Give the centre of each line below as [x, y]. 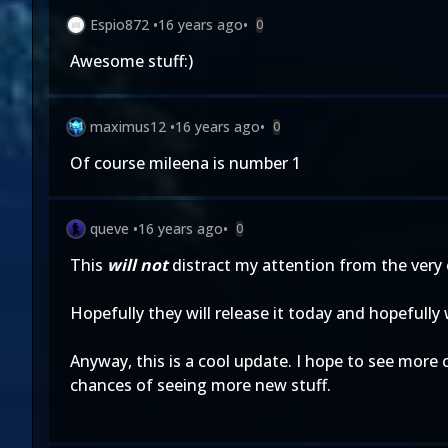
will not [137, 265]
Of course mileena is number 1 [185, 163]
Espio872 [119, 24]
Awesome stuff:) [131, 61]
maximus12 [128, 126]
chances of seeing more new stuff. [200, 385]
